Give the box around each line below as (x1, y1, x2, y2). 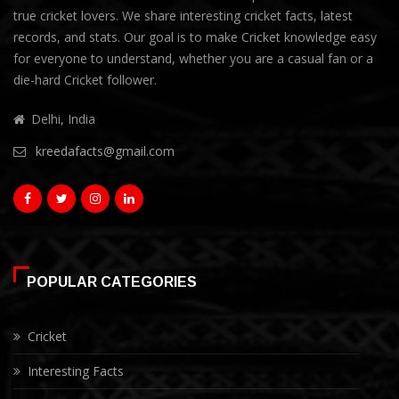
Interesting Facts (28, 362, 124, 380)
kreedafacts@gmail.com (36, 142, 175, 160)
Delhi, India (31, 110, 95, 128)
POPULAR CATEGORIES (27, 274, 197, 290)
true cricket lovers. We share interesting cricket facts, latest (13, 7, 353, 25)
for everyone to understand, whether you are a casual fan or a (13, 50, 373, 68)
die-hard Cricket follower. (13, 71, 157, 89)
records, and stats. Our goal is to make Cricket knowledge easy (13, 28, 377, 46)
